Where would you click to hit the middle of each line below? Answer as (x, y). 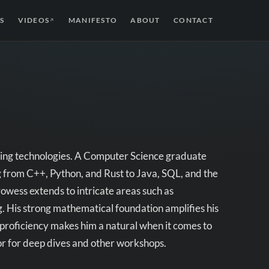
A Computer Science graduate (141, 156)
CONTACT (193, 20)
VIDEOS (34, 20)
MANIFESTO (93, 20)
